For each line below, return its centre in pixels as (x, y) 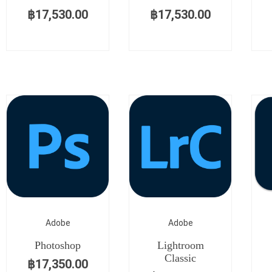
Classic (180, 258)
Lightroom (180, 245)
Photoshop (58, 245)
